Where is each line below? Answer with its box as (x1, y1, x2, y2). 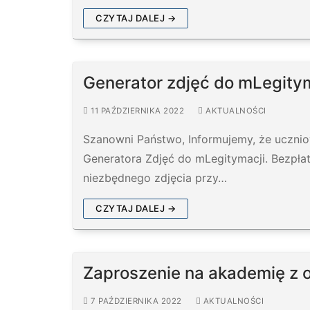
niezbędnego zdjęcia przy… (83, 170, 227, 185)
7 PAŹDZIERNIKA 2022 (91, 295, 182, 306)
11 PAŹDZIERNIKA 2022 (91, 105, 184, 116)
